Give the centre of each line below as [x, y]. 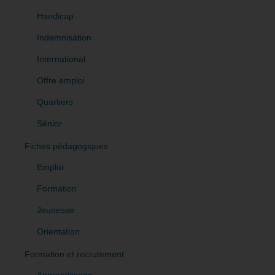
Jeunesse [56, 210]
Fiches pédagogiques [66, 146]
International [61, 59]
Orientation [58, 232]
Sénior [49, 124]
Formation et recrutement [74, 254]
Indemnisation [64, 38]
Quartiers [55, 102]
